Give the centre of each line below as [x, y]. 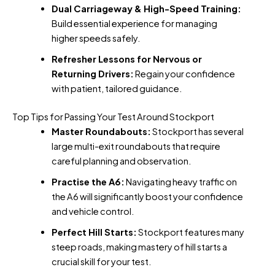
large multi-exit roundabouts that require [136, 146]
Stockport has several [197, 132]
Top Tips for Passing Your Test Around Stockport [113, 117]
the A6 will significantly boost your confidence [147, 197]
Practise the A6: [88, 182]
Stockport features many [190, 232]
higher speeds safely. [96, 38]
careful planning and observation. [121, 161]
